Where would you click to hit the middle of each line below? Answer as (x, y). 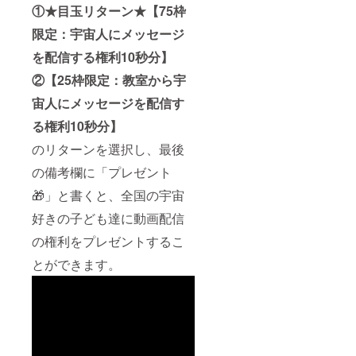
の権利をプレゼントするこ (108, 242)
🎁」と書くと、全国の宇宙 (108, 195)
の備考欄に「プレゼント (102, 172)
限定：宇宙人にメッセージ (108, 34)
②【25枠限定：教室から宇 (109, 80)
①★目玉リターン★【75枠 (109, 11)
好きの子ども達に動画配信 (108, 219)
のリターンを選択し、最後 (108, 149)
